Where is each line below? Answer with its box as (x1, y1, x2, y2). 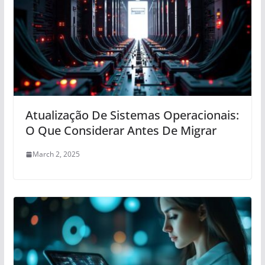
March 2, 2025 (32, 149, 80, 160)
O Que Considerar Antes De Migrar (25, 122, 216, 139)
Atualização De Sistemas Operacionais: (25, 107, 239, 124)
